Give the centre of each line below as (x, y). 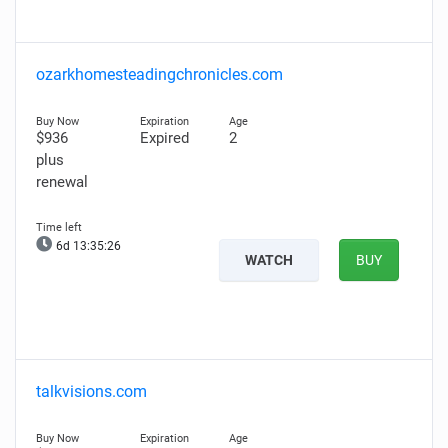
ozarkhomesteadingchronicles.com (159, 74)
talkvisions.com (91, 391)
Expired (164, 138)
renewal (62, 182)
